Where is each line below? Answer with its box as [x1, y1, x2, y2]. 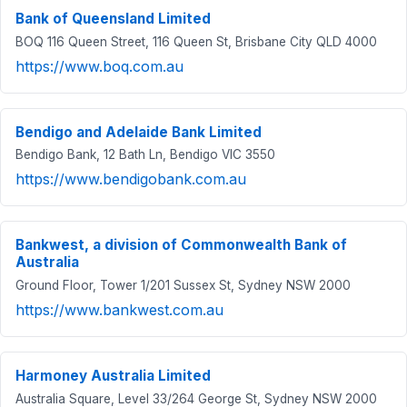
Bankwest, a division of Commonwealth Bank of [15, 236, 347, 254]
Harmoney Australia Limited [15, 366, 211, 384]
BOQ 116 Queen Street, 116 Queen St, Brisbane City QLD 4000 [15, 34, 377, 49]
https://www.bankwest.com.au [15, 300, 223, 319]
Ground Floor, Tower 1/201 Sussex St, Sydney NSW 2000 [15, 277, 351, 293]
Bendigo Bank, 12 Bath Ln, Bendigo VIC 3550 [15, 147, 275, 163]
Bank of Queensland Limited [15, 10, 211, 28]
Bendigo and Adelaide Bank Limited [15, 123, 262, 141]
